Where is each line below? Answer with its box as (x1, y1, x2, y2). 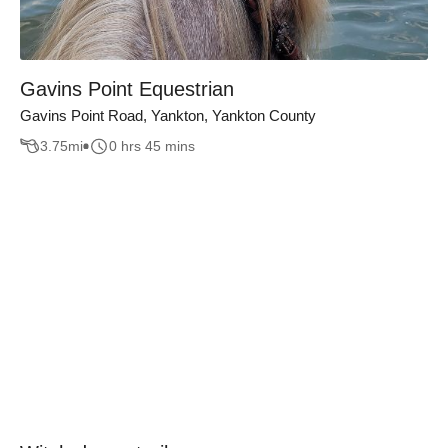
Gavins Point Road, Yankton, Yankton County (20, 106, 316, 124)
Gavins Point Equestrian (20, 77, 234, 100)
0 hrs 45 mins (109, 138, 195, 155)
